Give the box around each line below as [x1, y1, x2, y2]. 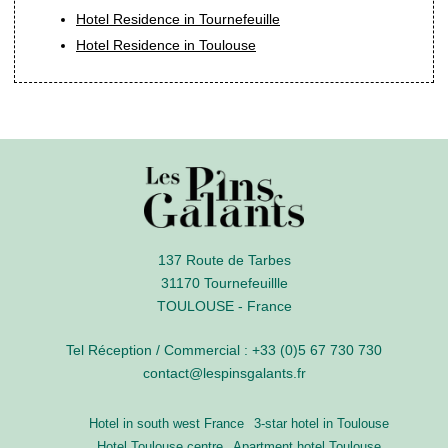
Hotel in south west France [89, 416, 244, 431]
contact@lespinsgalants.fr [142, 364, 306, 381]
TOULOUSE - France [156, 297, 292, 314]
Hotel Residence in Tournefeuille [76, 10, 280, 27]
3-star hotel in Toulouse [254, 416, 389, 431]
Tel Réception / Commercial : [66, 341, 252, 358]
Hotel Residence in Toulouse [76, 37, 256, 54]
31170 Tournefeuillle [160, 274, 288, 291]
